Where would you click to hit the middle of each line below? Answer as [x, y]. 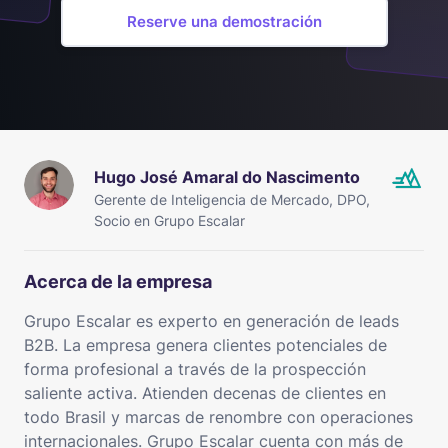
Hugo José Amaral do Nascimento [227, 176]
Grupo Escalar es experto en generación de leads [211, 320]
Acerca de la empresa [118, 281]
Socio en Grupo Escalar [169, 220]
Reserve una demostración [224, 21]
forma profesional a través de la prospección [195, 368]
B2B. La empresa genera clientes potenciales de [205, 344]
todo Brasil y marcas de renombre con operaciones [218, 416]
